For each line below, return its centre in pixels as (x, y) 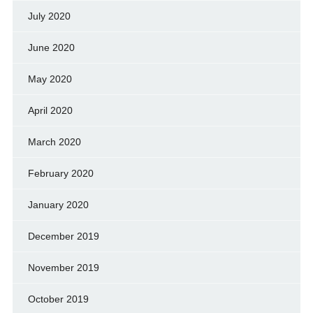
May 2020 (50, 79)
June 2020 (51, 47)
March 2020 (54, 141)
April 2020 (50, 110)
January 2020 (58, 204)
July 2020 (49, 16)
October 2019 (58, 299)
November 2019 (63, 267)
